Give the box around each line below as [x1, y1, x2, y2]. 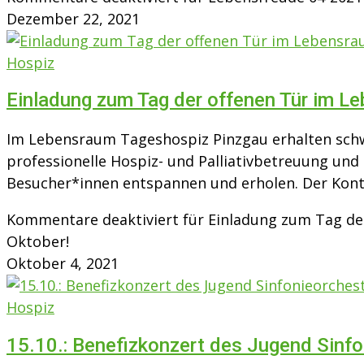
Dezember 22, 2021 [6, 8, 140, 28]
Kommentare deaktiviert [6, 210, 179, 230]
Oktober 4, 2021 [6, 253, 119, 274]
